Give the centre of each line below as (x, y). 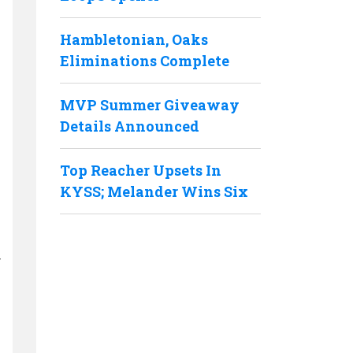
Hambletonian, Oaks (134, 39)
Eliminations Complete (145, 61)
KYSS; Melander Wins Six (154, 191)
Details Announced (130, 126)
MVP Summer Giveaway (150, 105)
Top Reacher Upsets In (141, 170)
